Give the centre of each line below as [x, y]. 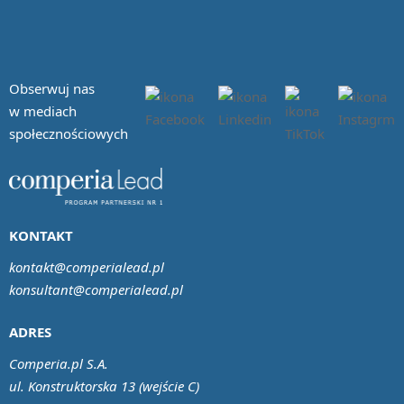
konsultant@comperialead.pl [96, 289]
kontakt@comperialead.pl [87, 266]
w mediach [43, 111]
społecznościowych [69, 134]
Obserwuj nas [52, 89]
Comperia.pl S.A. [59, 364]
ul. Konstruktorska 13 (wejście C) [104, 386]
